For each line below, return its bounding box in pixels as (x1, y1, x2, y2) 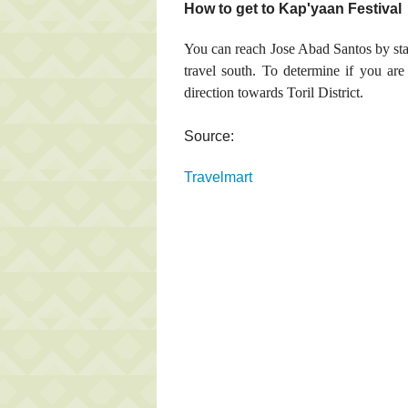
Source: (184, 127, 234, 144)
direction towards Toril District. (184, 84, 363, 100)
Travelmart (184, 168, 252, 185)
